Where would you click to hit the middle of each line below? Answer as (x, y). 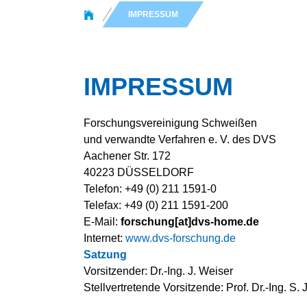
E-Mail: (102, 222)
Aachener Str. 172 (127, 156)
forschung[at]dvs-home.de (190, 222)
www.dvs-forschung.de (181, 238)
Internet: (105, 238)
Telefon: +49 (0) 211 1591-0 (150, 189)
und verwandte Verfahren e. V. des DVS (180, 139)
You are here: (115, 9)
